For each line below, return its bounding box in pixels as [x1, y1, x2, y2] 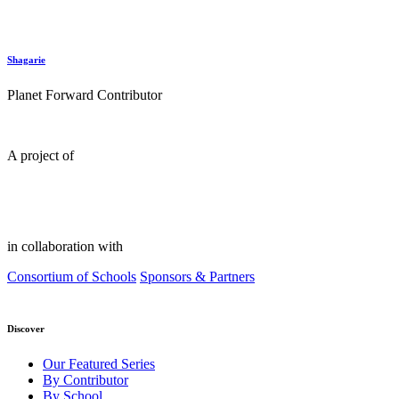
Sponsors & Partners [140, 269, 255, 285]
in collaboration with [7, 239, 123, 255]
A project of [7, 148, 74, 164]
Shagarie [7, 54, 45, 66]
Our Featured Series [43, 356, 155, 372]
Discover [7, 323, 45, 335]
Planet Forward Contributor [7, 87, 162, 103]
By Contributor [43, 372, 128, 388]
